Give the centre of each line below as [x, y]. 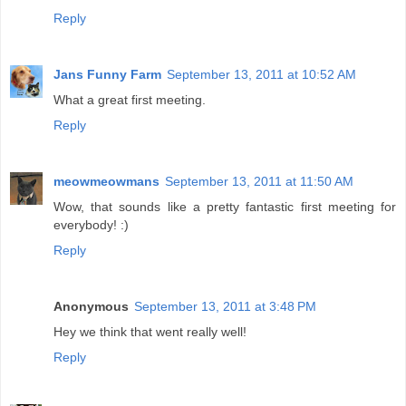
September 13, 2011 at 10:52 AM [261, 74]
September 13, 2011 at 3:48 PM [225, 306]
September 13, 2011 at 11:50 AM [259, 181]
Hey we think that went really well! [150, 331]
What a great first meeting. [130, 99]
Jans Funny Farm [107, 74]
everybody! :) [91, 224]
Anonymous [91, 306]
